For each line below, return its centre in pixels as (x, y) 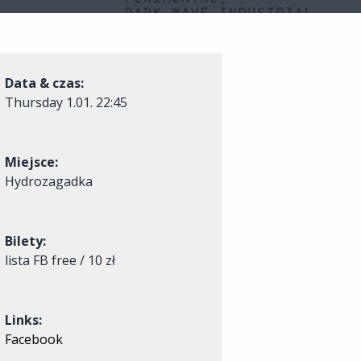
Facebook (33, 339)
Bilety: (25, 241)
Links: (23, 320)
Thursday (35, 102)
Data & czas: (44, 83)
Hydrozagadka (48, 181)
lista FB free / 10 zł (60, 260)
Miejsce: (31, 162)
